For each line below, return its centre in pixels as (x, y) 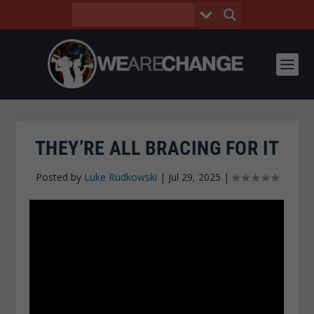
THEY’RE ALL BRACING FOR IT (157, 148)
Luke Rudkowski (121, 177)
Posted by (60, 177)
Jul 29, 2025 (194, 177)
